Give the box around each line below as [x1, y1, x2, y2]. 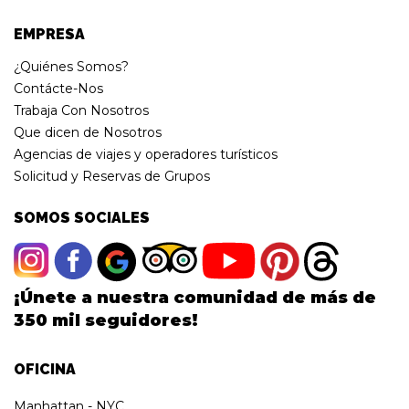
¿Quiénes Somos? [14, 58, 129, 75]
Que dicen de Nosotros [14, 123, 162, 141]
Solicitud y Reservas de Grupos [14, 167, 210, 184]
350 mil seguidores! [14, 309, 198, 330]
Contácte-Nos [14, 79, 103, 97]
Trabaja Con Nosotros [14, 101, 149, 119]
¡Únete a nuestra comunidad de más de [14, 287, 376, 308]
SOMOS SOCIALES [14, 208, 150, 226]
